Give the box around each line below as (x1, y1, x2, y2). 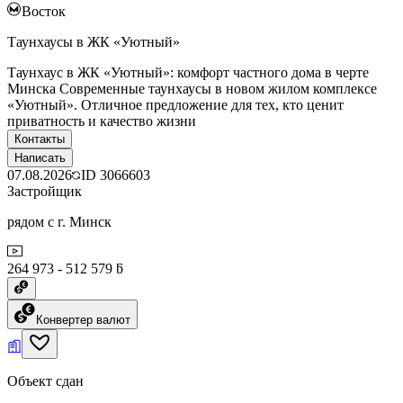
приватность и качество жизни (7, 112, 196, 129)
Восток (22, 3, 66, 19)
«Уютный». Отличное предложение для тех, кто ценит (7, 96, 344, 112)
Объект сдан (7, 372, 84, 389)
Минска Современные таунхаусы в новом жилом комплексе (7, 80, 377, 96)
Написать (14, 150, 66, 165)
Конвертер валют (36, 312, 130, 327)
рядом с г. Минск (7, 213, 112, 229)
